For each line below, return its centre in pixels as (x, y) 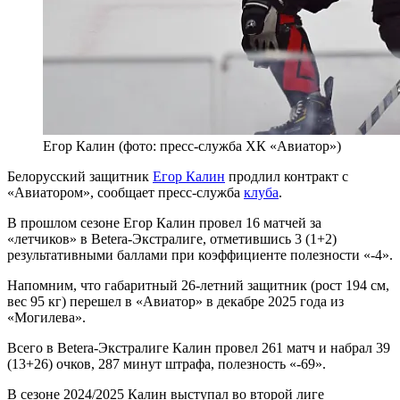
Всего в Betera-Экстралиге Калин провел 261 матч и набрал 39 (199, 347)
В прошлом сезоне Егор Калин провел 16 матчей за (164, 222)
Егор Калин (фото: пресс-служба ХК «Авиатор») (192, 146)
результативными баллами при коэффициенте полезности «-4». (200, 254)
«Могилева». (46, 317)
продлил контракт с (287, 176)
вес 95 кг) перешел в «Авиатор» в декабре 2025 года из (175, 301)
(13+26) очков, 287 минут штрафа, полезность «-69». (167, 363)
